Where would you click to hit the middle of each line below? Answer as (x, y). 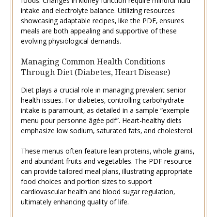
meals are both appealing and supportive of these (99, 31)
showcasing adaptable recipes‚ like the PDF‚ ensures (102, 20)
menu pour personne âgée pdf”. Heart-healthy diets (101, 120)
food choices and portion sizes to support (86, 181)
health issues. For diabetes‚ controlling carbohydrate (102, 100)
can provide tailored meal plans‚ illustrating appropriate (106, 171)
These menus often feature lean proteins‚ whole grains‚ (107, 151)
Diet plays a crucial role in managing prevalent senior (103, 90)
